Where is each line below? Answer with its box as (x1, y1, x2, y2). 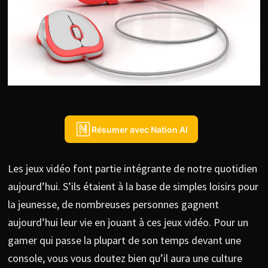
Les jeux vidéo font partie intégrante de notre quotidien (7, 162, 257, 176)
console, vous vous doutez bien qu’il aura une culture (7, 251, 242, 266)
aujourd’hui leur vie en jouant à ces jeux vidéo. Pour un (7, 215, 248, 230)
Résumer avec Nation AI (92, 124, 188, 135)
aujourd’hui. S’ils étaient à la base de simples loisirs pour (7, 179, 258, 194)
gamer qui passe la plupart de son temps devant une (7, 233, 241, 248)
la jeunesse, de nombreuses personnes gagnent (7, 197, 219, 212)
